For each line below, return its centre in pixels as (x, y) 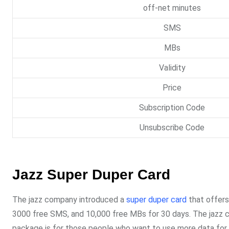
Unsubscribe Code (172, 128)
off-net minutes (172, 8)
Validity (172, 68)
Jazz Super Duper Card (91, 175)
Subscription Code (172, 108)
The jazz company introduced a (69, 200)
